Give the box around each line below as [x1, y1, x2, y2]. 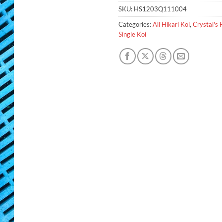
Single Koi [118, 30, 146, 38]
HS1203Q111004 [134, 4, 187, 13]
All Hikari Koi [153, 20, 190, 28]
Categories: [118, 20, 153, 28]
